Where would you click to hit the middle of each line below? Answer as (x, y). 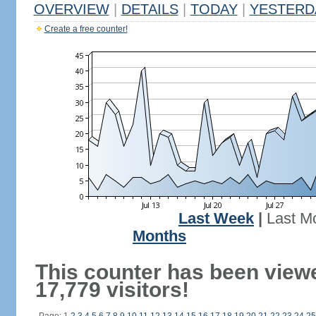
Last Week (216, 219)
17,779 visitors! (112, 290)
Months (159, 236)
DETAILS (150, 9)
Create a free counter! (86, 29)
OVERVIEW (71, 9)
